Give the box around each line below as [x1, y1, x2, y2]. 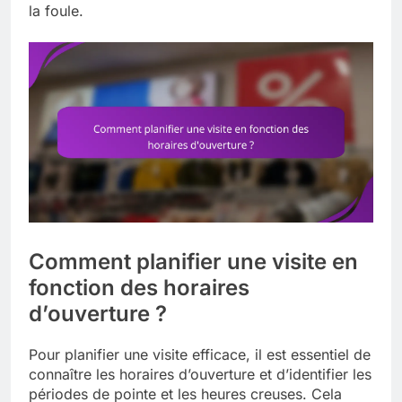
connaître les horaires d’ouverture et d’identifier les [29, 365, 371, 384]
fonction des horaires [29, 275, 249, 301]
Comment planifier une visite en [29, 249, 358, 275]
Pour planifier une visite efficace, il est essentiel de [29, 345, 371, 364]
